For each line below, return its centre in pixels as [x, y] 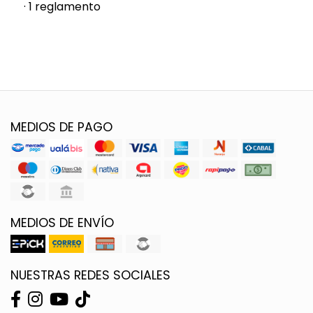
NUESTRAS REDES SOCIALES [90, 275]
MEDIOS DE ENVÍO [62, 223]
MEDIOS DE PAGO [61, 127]
